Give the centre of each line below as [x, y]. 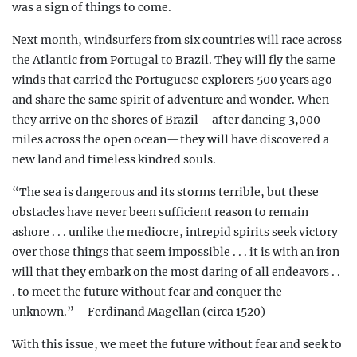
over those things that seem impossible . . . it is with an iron [176, 252]
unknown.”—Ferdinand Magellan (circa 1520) [139, 312]
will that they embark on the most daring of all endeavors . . [176, 272]
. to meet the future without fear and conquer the [147, 292]
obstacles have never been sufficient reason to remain [160, 212]
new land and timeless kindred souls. [114, 160]
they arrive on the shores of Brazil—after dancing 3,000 [166, 120]
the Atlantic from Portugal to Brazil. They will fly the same [174, 60]
